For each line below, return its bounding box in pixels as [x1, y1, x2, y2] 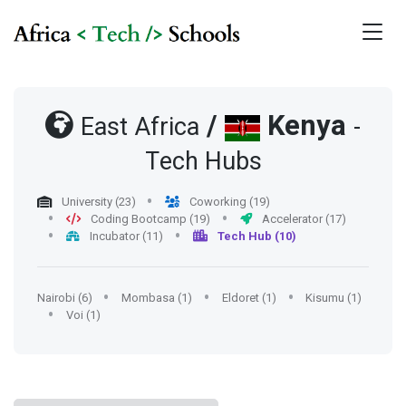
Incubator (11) [87, 229, 164, 244]
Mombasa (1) [121, 291, 193, 305]
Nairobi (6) [36, 291, 92, 305]
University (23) [58, 195, 136, 209]
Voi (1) [66, 308, 101, 323]
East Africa [81, 110, 200, 146]
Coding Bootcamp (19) [88, 212, 211, 227]
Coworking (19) [187, 195, 271, 209]
